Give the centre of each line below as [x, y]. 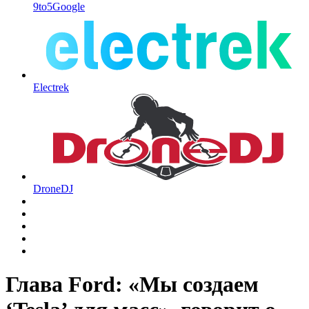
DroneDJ [53, 188]
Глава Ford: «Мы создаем [132, 285]
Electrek [51, 87]
